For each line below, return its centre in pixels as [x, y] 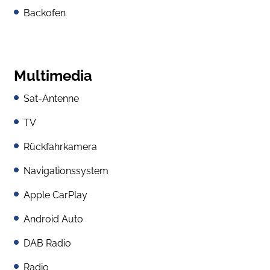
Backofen [45, 13]
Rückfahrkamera [60, 146]
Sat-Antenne [51, 98]
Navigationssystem [66, 171]
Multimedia [53, 75]
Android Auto [53, 219]
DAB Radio [47, 243]
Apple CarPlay [55, 195]
